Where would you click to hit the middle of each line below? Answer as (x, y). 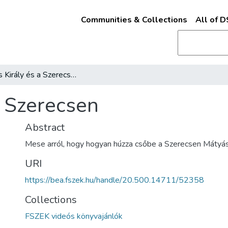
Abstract (45, 127)
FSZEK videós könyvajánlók (74, 216)
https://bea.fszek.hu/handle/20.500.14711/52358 (115, 180)
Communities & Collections (134, 20)
